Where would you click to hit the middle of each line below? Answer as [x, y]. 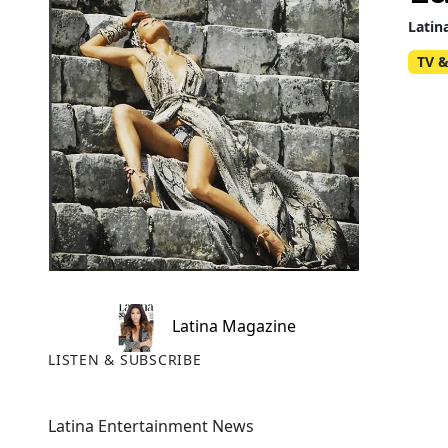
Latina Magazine [232, 326]
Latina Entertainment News [151, 426]
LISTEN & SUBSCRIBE [125, 359]
